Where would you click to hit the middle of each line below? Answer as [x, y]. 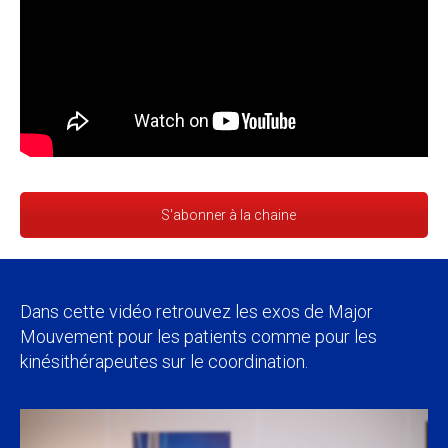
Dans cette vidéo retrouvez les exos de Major [196, 312]
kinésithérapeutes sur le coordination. [164, 362]
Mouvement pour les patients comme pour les [198, 337]
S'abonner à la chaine [228, 214]
